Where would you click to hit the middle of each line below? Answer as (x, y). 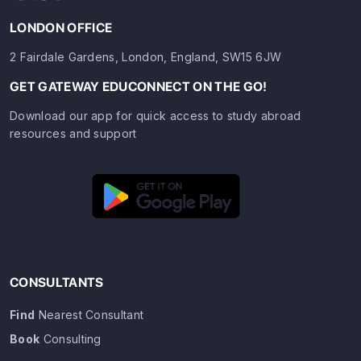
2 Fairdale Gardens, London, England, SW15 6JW (146, 57)
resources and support (73, 133)
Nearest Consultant (89, 314)
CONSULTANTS (57, 282)
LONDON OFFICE (61, 28)
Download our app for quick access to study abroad (156, 116)
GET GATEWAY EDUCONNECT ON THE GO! (139, 87)
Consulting (71, 338)
